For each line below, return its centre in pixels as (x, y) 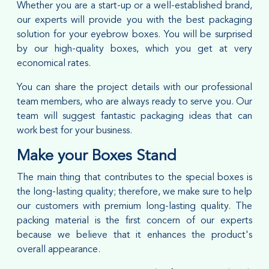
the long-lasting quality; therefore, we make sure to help (134, 192)
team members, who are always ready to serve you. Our (134, 102)
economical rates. (54, 63)
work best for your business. (74, 131)
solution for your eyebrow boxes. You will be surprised (134, 35)
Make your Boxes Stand (97, 156)
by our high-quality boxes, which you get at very (134, 49)
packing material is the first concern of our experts (134, 221)
